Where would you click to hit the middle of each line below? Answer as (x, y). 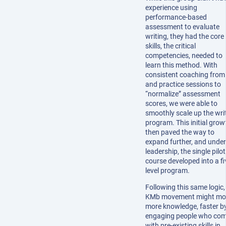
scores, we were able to (181, 103)
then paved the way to (180, 132)
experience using (171, 7)
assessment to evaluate (182, 26)
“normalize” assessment (183, 94)
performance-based (176, 17)
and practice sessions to (183, 84)
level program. (167, 170)
